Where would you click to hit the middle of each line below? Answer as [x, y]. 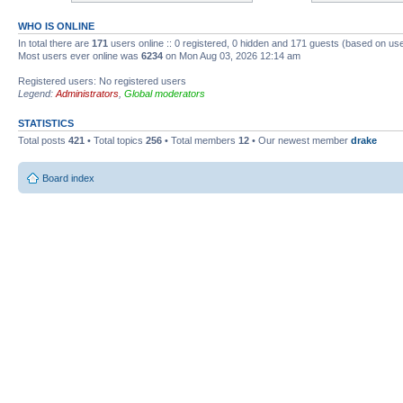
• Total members [200, 140]
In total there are [55, 43]
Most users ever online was [80, 56]
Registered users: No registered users [102, 81]
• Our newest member [300, 140]
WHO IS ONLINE [56, 26]
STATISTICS [46, 123]
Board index [68, 178]
